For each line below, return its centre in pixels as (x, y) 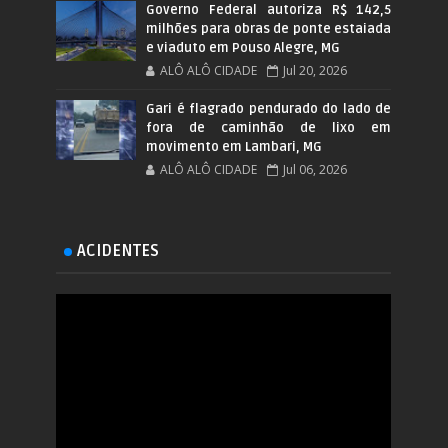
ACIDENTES (118, 250)
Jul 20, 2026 (315, 70)
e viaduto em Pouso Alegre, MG (243, 47)
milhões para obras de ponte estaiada (269, 28)
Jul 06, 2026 (315, 169)
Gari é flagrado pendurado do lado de (269, 108)
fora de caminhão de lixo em (269, 127)
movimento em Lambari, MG (234, 146)
